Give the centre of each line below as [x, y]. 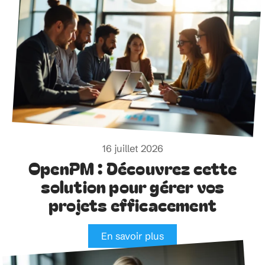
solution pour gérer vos [132, 186]
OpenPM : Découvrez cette [132, 168]
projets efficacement [132, 205]
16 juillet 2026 [132, 149]
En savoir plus [132, 236]
